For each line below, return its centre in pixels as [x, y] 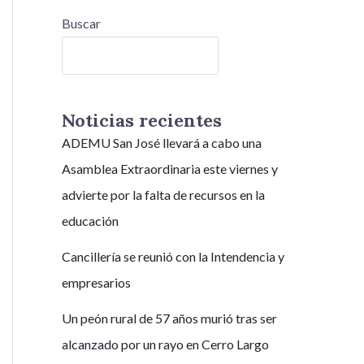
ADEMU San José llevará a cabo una [162, 143]
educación [90, 221]
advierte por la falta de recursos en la [163, 195]
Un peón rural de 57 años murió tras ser [169, 318]
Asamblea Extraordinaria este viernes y [170, 169]
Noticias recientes [142, 121]
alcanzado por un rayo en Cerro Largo [165, 344]
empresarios [96, 283]
